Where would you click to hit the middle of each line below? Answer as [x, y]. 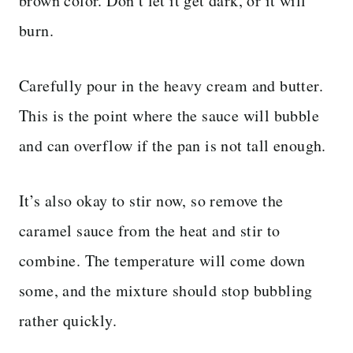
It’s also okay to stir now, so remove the [151, 200]
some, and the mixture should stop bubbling [166, 290]
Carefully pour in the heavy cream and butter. [171, 85]
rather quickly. [68, 320]
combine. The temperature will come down [162, 260]
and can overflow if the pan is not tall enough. [173, 145]
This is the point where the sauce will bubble [169, 115]
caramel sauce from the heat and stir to [150, 230]
